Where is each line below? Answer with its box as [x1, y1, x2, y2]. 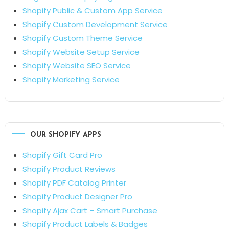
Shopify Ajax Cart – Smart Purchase [22, 204, 157, 216]
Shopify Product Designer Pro [22, 191, 132, 202]
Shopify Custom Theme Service [22, 32, 143, 43]
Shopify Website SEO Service [22, 60, 131, 71]
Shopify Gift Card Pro [22, 149, 102, 161]
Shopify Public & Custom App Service [22, 5, 163, 16]
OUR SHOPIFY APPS [30, 131, 101, 139]
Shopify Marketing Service [22, 74, 120, 85]
